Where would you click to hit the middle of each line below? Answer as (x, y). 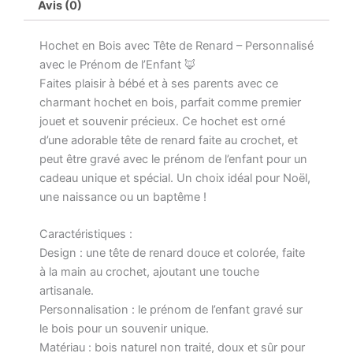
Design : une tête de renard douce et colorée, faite (172, 253)
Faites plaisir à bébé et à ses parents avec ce (159, 83)
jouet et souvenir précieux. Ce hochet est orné (162, 121)
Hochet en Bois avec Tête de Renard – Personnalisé (176, 45)
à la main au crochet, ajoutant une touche (149, 272)
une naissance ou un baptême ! (123, 197)
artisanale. (67, 291)
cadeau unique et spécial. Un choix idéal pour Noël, (175, 178)
